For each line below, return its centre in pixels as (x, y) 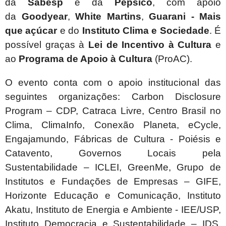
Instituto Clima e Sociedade (146, 31)
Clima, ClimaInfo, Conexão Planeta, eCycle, (113, 125)
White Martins (108, 17)
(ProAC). (172, 59)
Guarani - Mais (185, 17)
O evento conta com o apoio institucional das (113, 83)
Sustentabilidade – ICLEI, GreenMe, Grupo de (113, 167)
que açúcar (31, 31)
